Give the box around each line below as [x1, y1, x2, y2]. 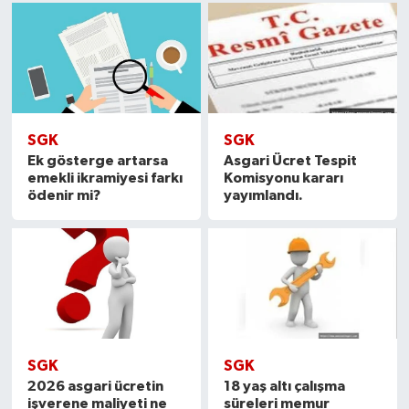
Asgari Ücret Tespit [224, 153, 358, 169]
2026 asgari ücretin [26, 379, 163, 394]
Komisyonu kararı [224, 171, 344, 186]
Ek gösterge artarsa [26, 153, 168, 169]
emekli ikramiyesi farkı [26, 171, 183, 186]
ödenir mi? [26, 188, 100, 204]
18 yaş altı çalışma [224, 379, 346, 394]
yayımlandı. [224, 188, 304, 204]
